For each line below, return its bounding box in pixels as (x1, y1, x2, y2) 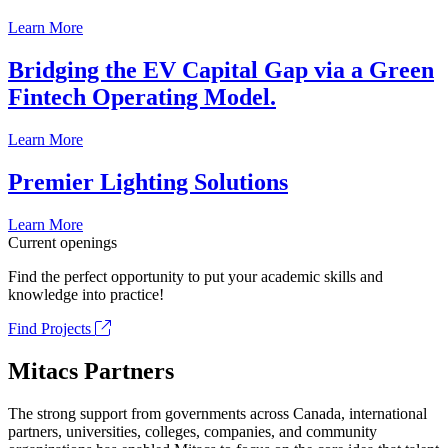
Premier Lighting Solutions (8, 169, 288, 196)
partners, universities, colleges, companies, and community (8, 422, 377, 440)
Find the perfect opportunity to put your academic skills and (8, 268, 383, 286)
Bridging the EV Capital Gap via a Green (8, 57, 434, 84)
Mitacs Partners (8, 357, 174, 384)
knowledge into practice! (8, 286, 164, 304)
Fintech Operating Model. (8, 84, 276, 111)
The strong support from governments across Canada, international (8, 404, 427, 422)
